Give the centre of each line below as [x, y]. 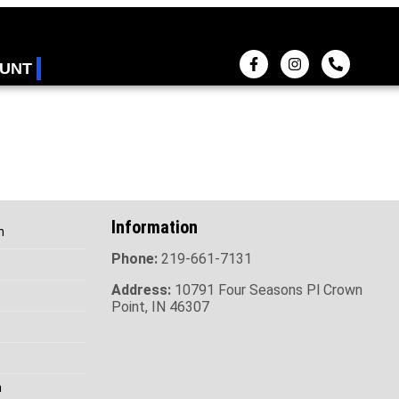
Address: [141, 289]
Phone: [134, 258]
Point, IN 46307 [160, 306]
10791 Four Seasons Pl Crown [267, 289]
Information [155, 227]
